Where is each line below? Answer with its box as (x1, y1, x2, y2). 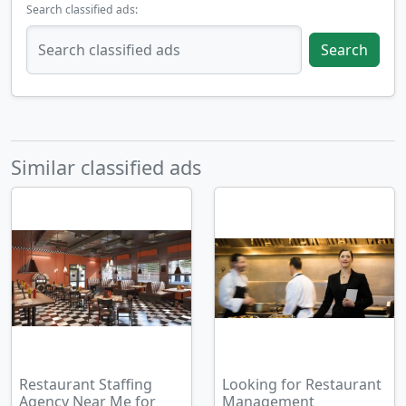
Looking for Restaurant (222, 374, 382, 394)
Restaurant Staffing (19, 374, 152, 394)
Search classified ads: (26, 2, 138, 17)
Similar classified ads (11, 154, 201, 180)
